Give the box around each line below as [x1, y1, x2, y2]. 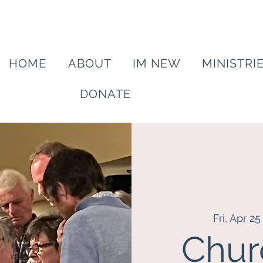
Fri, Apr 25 [213, 211, 261, 224]
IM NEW [132, 56, 181, 70]
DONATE [80, 87, 131, 101]
